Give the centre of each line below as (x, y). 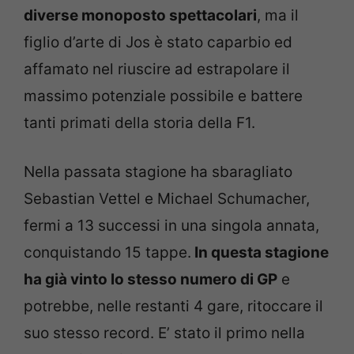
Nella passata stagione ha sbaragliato (158, 172)
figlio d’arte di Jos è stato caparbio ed (158, 42)
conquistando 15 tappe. (107, 253)
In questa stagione (260, 253)
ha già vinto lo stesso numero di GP (151, 280)
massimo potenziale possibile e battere (163, 96)
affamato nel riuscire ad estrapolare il (157, 69)
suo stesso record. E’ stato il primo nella (164, 333)
